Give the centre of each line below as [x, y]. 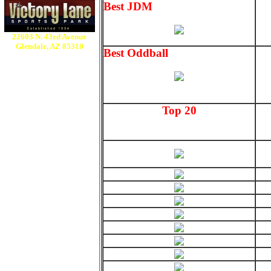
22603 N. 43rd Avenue [49, 37]
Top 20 [179, 110]
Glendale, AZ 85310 [49, 46]
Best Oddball [136, 53]
